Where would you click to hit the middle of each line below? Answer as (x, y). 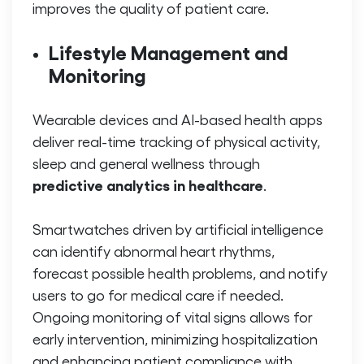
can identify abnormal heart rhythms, (154, 251)
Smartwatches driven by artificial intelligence (178, 229)
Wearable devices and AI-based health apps (178, 119)
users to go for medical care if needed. (158, 295)
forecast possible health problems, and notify (180, 273)
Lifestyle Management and (168, 52)
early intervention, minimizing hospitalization (175, 339)
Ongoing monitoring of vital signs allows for (173, 317)
